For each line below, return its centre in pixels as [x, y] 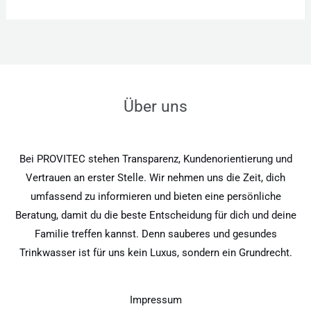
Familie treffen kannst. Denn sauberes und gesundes [155, 234]
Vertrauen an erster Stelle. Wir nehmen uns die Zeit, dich [155, 178]
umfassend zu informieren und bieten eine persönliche [155, 197]
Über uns [155, 107]
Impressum [155, 300]
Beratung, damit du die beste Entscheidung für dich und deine [155, 216]
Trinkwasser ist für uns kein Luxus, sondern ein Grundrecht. [155, 253]
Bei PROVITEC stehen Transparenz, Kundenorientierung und [155, 159]
